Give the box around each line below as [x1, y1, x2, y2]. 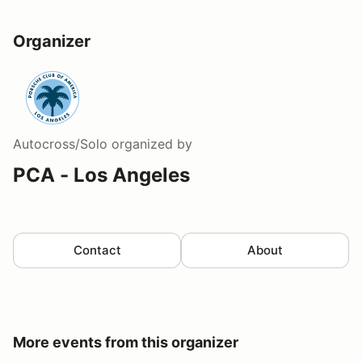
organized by [107, 136, 192, 153]
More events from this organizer [13, 334, 238, 351]
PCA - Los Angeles [13, 163, 190, 187]
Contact [73, 242, 121, 259]
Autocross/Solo [13, 136, 107, 153]
